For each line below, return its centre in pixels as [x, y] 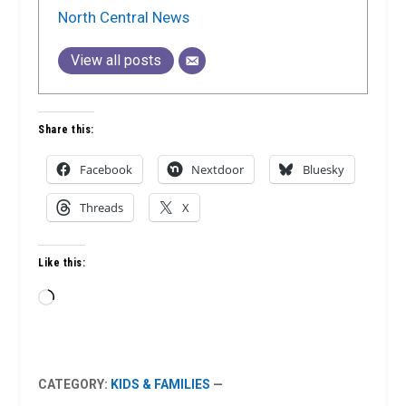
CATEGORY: [75, 384]
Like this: [62, 262]
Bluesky [324, 169]
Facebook [106, 169]
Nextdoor [218, 169]
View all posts [116, 61]
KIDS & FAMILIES [161, 384]
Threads [102, 207]
